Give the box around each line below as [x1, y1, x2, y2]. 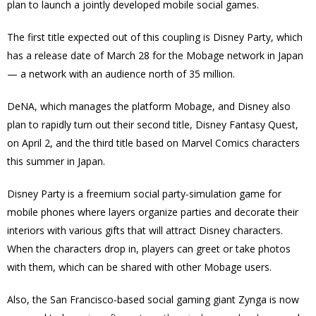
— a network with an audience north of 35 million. [7, 67, 238, 80]
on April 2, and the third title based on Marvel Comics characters [7, 136, 300, 150]
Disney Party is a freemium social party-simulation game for [7, 187, 281, 200]
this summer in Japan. [7, 154, 105, 168]
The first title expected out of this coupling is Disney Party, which [7, 30, 303, 44]
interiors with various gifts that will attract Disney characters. [7, 224, 286, 237]
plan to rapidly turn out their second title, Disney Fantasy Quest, [7, 118, 298, 131]
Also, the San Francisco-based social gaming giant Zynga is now [7, 293, 299, 306]
